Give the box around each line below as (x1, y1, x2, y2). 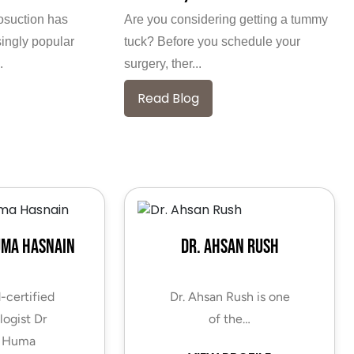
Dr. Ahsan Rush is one (169, 288, 290, 304)
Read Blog (137, 88, 200, 107)
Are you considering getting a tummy (124, 12, 329, 26)
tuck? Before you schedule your (124, 34, 301, 48)
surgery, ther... (124, 56, 202, 70)
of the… (209, 311, 251, 326)
